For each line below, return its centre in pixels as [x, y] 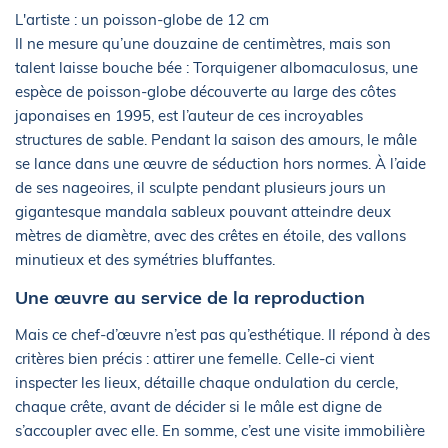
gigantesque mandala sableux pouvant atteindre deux [203, 212]
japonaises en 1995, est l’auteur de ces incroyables [189, 116]
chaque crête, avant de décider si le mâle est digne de [198, 407]
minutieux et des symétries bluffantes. [145, 260]
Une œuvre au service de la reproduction [190, 298]
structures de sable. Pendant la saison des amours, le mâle [216, 140]
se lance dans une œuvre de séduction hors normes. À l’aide [220, 164]
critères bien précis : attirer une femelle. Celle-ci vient [194, 359]
